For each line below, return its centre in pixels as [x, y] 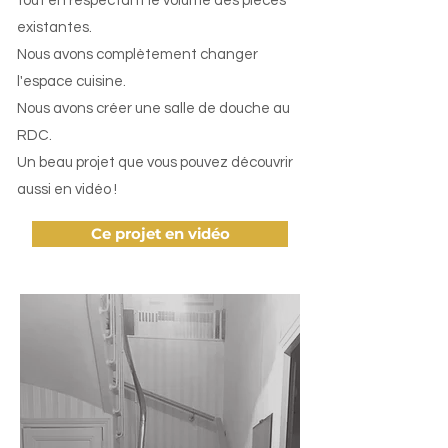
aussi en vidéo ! [67, 189]
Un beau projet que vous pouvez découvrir [155, 162]
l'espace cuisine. [71, 81]
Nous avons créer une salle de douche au [153, 108]
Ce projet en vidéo [160, 234]
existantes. [54, 27]
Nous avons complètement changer [137, 54]
